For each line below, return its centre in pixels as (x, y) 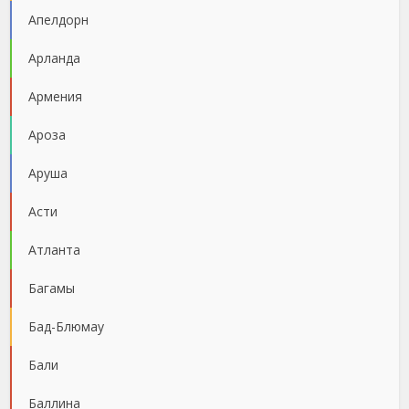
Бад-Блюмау (67, 326)
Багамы (52, 288)
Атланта (55, 249)
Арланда (55, 58)
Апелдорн (59, 19)
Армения (56, 96)
